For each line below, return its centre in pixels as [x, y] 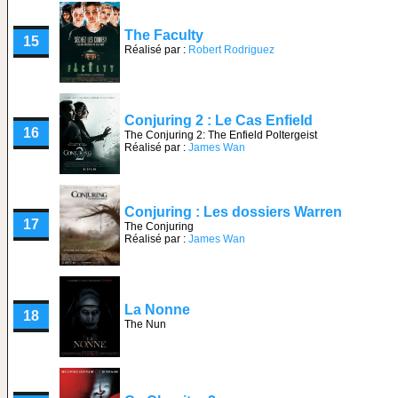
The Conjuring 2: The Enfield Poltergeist [221, 135]
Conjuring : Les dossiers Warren [233, 212]
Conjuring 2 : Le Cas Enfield [219, 120]
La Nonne [157, 310]
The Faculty [164, 35]
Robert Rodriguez [231, 50]
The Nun [145, 324]
